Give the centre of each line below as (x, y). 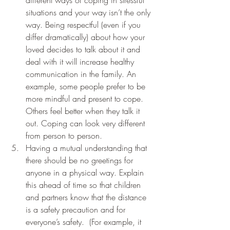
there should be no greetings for (82, 160)
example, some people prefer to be (87, 87)
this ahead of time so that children (84, 185)
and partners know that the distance (87, 197)
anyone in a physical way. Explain (86, 173)
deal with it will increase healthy (81, 62)
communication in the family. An (82, 74)
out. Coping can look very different (87, 123)
